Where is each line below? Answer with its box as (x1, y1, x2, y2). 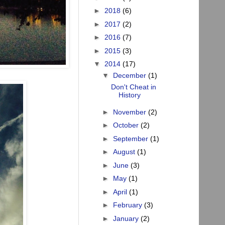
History (118, 91, 141, 99)
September (113, 134, 150, 143)
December (113, 71, 148, 80)
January (113, 214, 141, 222)
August (113, 148, 137, 156)
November (113, 107, 148, 116)
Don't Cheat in (110, 83, 156, 91)
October (113, 121, 141, 130)
